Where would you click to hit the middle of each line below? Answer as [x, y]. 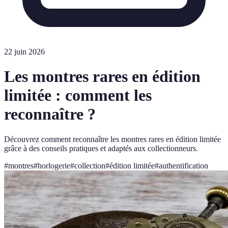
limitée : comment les [78, 95]
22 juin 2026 [24, 52]
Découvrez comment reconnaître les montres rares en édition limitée [112, 139]
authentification [183, 165]
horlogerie [54, 165]
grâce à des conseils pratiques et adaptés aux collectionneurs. [101, 148]
